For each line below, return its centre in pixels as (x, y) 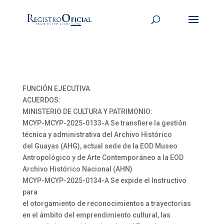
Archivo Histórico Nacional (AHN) (77, 169)
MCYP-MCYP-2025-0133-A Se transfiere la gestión (104, 123)
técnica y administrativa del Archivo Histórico (97, 134)
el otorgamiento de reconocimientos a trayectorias (106, 203)
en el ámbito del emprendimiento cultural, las (96, 215)
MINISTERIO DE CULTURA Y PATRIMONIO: (87, 111)
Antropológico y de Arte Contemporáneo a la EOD (103, 157)
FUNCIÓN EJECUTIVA (56, 88)
